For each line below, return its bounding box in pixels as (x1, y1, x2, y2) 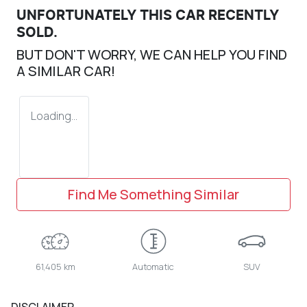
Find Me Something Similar (68, 185, 239, 204)
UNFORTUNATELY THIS (16, 9, 175, 23)
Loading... (31, 108, 77, 124)
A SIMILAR (16, 62, 84, 81)
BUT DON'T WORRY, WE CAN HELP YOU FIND (16, 45, 287, 64)
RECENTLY (205, 9, 279, 23)
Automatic (132, 260, 175, 273)
